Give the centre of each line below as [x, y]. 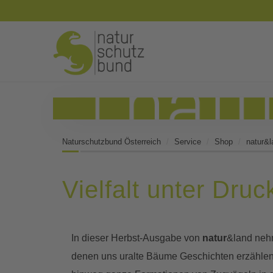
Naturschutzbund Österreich [112, 141]
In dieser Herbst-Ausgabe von [137, 238]
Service [188, 141]
